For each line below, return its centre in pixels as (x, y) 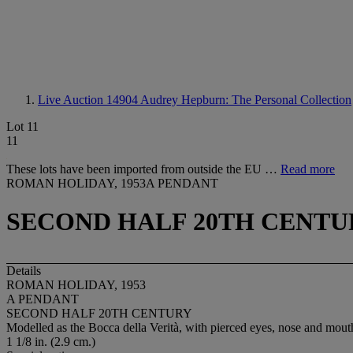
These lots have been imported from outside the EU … (143, 169)
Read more (308, 169)
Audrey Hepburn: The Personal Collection (246, 100)
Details (24, 270)
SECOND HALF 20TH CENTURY (99, 313)
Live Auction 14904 (89, 100)
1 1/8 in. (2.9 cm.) (51, 341)
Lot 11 (22, 126)
